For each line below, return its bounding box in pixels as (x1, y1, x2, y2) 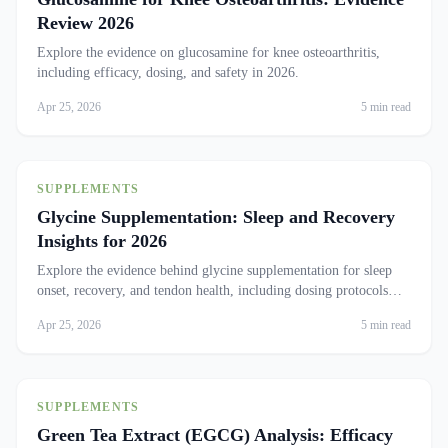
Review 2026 (37, 13, 134, 33)
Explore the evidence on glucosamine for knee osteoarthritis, (37, 45, 380, 60)
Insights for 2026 (37, 231, 167, 251)
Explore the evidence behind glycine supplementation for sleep (37, 263, 392, 278)
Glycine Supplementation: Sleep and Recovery (37, 207, 395, 227)
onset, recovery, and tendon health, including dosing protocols (37, 283, 388, 298)
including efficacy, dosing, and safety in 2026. (37, 65, 299, 80)
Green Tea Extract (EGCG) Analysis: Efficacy (37, 425, 393, 445)
